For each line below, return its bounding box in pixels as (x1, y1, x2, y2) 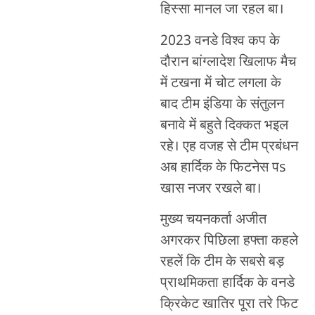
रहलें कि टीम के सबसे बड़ (160, 253, 284, 272)
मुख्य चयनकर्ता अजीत (160, 211, 266, 230)
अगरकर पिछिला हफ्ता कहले (160, 232, 298, 251)
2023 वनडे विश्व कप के (160, 32, 280, 51)
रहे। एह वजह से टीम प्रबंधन (160, 137, 298, 156)
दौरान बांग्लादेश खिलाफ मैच (160, 53, 296, 72)
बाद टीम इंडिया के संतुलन (160, 95, 284, 114)
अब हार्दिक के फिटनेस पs (160, 158, 286, 177)
